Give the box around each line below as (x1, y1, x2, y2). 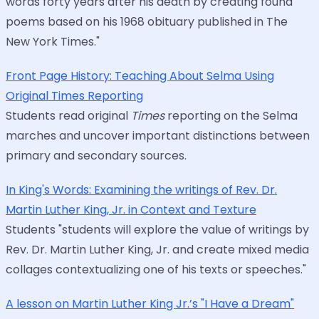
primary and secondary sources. (6, 147, 187, 164)
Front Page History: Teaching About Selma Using (6, 68, 274, 85)
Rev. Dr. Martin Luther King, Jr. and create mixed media (6, 241, 309, 258)
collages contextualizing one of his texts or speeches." (6, 261, 306, 278)
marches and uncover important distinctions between (6, 127, 310, 145)
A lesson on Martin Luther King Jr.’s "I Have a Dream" (6, 296, 294, 313)
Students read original (6, 108, 131, 125)
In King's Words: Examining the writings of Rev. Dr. (6, 182, 277, 199)
